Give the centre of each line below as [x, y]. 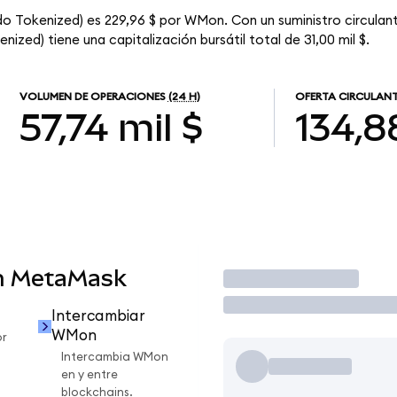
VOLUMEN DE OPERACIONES [92, 97]
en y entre [90, 375]
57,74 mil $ [111, 127]
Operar [262, 278]
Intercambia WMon [115, 358]
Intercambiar [98, 316]
